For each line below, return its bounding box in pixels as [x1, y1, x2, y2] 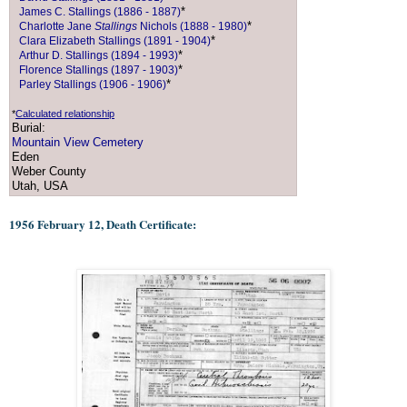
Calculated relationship [15, 108, 114, 120]
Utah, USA [12, 179, 68, 194]
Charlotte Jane [19, 20, 94, 34]
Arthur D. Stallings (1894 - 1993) [19, 49, 178, 63]
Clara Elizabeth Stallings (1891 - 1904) [19, 35, 211, 48]
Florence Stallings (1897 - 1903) [19, 64, 178, 77]
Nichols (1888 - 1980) [137, 20, 247, 34]
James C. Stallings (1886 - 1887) [19, 5, 181, 19]
